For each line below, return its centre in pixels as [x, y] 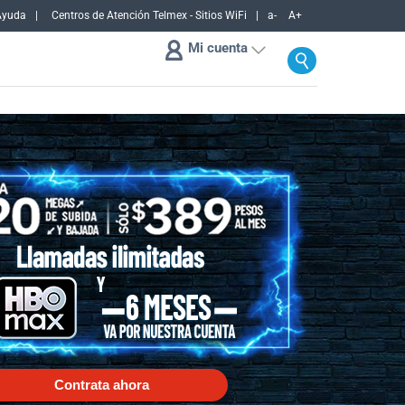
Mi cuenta [218, 48]
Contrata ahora [101, 386]
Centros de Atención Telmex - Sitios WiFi [149, 15]
